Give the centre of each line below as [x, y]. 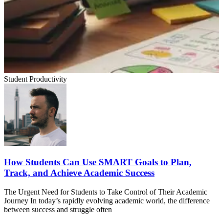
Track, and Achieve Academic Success [79, 173]
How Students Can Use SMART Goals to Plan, [98, 162]
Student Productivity [35, 79]
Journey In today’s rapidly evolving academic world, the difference [107, 201]
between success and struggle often [58, 210]
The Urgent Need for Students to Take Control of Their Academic [106, 192]
